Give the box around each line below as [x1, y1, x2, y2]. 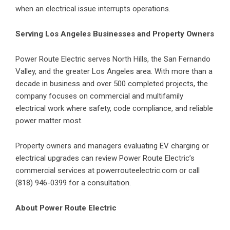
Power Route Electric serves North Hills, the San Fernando [15, 54, 210, 64]
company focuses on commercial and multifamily [15, 91, 183, 101]
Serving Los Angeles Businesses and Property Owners [15, 29, 214, 39]
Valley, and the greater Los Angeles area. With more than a [15, 67, 213, 76]
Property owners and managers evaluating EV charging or [15, 141, 209, 151]
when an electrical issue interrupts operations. [15, 4, 170, 14]
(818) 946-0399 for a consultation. [15, 178, 131, 188]
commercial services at [15, 166, 97, 176]
